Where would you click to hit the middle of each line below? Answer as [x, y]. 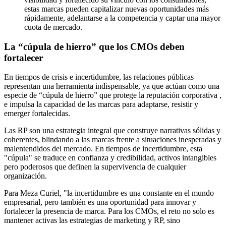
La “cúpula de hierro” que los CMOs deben [94, 46]
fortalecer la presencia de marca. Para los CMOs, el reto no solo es [109, 211]
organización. [25, 176]
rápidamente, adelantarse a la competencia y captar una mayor [122, 18]
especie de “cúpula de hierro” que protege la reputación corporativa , [113, 95]
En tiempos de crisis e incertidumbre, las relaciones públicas [99, 77]
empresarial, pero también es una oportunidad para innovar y [100, 202]
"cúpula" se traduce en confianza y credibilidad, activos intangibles [110, 158]
